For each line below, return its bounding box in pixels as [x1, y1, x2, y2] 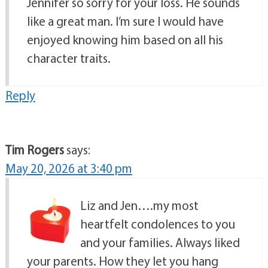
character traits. [26, 50, 111, 66]
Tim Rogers [5, 141, 64, 157]
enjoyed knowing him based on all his [26, 31, 223, 47]
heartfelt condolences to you [80, 215, 235, 232]
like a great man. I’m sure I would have [26, 13, 224, 29]
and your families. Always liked [80, 234, 240, 250]
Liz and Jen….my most [80, 197, 199, 213]
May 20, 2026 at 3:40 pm [5, 160, 132, 176]
